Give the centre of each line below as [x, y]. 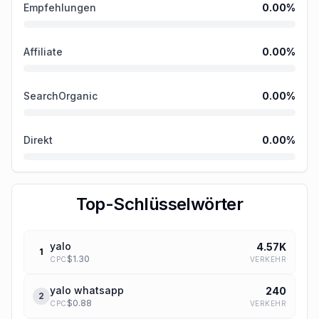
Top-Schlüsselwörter [159, 204]
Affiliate [43, 52]
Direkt [38, 140]
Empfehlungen [60, 7]
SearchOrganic [61, 96]
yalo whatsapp [87, 290]
